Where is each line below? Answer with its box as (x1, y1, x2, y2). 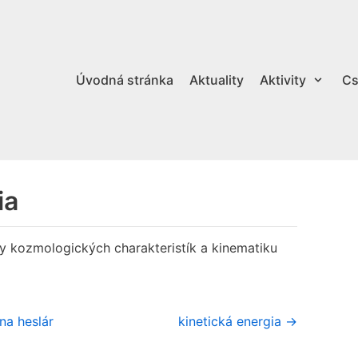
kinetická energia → (178, 312, 297, 329)
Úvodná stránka (75, 71, 173, 88)
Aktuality (189, 71, 244, 88)
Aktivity (259, 71, 306, 88)
